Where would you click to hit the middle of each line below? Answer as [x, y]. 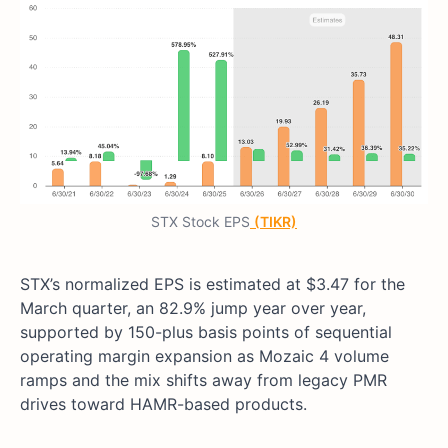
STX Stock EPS [200, 222]
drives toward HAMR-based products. [163, 404]
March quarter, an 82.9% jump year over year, [193, 308]
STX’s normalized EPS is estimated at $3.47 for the [212, 284]
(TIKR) [275, 222]
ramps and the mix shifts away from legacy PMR [203, 380]
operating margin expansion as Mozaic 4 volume [204, 356]
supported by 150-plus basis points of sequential [206, 332]
